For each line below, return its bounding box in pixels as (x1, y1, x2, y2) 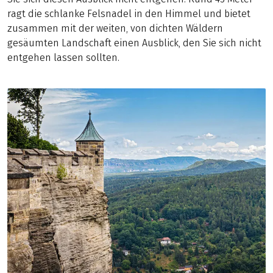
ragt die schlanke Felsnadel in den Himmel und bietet (7, 7, 250, 19)
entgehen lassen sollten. (7, 51, 119, 63)
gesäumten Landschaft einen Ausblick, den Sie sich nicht (7, 37, 261, 49)
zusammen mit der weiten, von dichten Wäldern (7, 22, 223, 34)
